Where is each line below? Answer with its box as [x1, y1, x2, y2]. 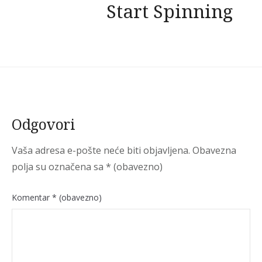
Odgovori [12, 114, 75, 134]
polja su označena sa [12, 160, 106, 173]
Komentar [12, 191, 52, 203]
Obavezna [192, 143, 236, 157]
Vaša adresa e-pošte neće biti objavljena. [12, 143, 190, 157]
